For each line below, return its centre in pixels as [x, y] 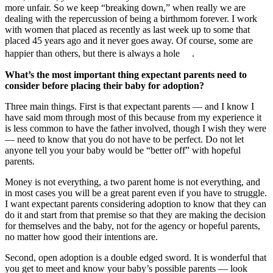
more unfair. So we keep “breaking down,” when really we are [125, 7]
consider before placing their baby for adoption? [105, 85]
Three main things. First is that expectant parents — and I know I [129, 106]
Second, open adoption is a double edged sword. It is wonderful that [136, 257]
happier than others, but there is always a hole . [100, 53]
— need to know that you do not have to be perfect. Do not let [124, 139]
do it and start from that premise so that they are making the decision [135, 214]
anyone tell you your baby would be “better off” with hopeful [123, 150]
